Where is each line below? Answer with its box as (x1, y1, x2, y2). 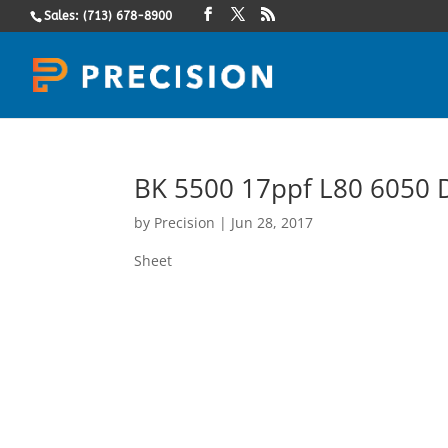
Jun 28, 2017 (231, 213, 314, 232)
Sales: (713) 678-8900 (44, 9, 172, 23)
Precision (154, 213, 216, 232)
